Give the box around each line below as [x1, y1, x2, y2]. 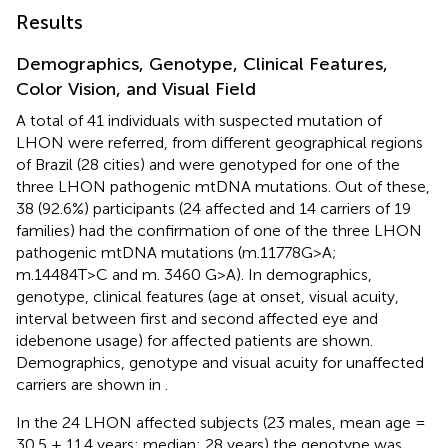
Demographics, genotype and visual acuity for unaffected [16, 352, 424, 372]
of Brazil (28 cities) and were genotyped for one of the [16, 154, 400, 174]
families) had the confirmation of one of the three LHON [16, 220, 422, 240]
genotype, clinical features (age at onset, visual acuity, [16, 286, 399, 306]
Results [16, 9, 83, 34]
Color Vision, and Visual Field [16, 77, 256, 100]
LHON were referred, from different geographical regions [16, 132, 423, 152]
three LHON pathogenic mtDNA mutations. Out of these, [16, 176, 430, 196]
